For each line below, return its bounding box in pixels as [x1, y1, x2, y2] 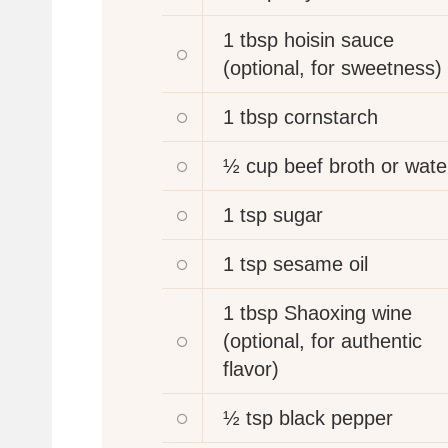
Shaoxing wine [284, 301, 412, 324]
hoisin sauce [284, 28, 394, 51]
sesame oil [273, 252, 368, 275]
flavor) [223, 357, 279, 380]
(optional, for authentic [223, 329, 422, 352]
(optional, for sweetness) [223, 56, 442, 79]
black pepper [279, 406, 393, 429]
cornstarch [284, 105, 378, 128]
